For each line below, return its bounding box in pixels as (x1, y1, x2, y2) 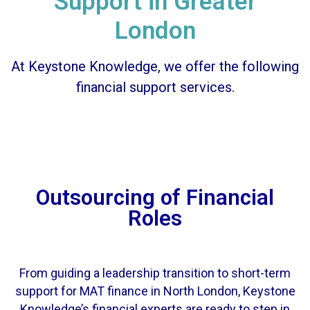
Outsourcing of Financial (36, 184, 274, 210)
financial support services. (75, 78, 235, 95)
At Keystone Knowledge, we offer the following (11, 57, 299, 75)
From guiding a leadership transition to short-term (19, 265, 291, 280)
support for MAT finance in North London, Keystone (15, 283, 295, 298)
